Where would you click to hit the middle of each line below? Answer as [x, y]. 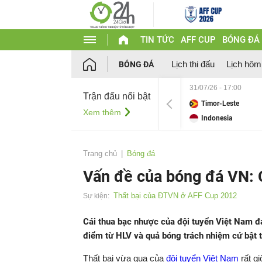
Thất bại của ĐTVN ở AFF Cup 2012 [175, 196]
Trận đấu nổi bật [117, 96]
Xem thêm [102, 112]
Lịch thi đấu [193, 64]
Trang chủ [100, 154]
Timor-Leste [220, 104]
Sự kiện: [96, 196]
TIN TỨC [157, 40]
